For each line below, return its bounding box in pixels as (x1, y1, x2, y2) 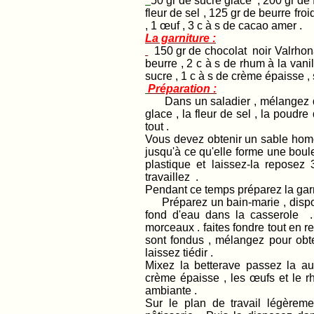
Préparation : (148, 83, 217, 95)
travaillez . (145, 171, 201, 183)
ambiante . (145, 285, 200, 296)
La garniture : (145, 32, 216, 44)
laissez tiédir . (145, 247, 216, 259)
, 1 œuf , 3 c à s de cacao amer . (145, 20, 305, 32)
